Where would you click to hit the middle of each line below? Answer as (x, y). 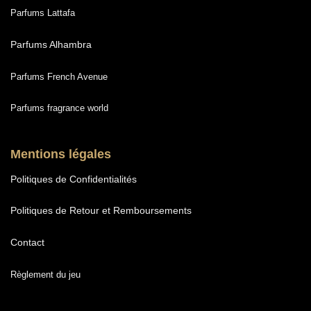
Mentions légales (60, 154)
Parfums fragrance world (59, 108)
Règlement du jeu (45, 275)
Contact (27, 243)
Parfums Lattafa (42, 12)
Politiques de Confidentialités (73, 179)
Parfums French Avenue (59, 76)
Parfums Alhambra (51, 44)
